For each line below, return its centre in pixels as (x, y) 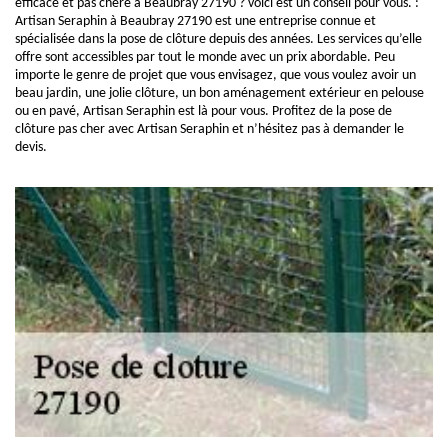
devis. (31, 147)
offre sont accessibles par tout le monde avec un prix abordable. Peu (205, 57)
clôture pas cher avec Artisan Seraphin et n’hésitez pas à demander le (209, 129)
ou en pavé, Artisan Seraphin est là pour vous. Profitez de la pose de (203, 111)
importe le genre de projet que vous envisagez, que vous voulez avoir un (215, 75)
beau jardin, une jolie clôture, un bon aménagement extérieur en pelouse (219, 93)
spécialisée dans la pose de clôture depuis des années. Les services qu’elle (218, 39)
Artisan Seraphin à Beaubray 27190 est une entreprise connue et (195, 21)
